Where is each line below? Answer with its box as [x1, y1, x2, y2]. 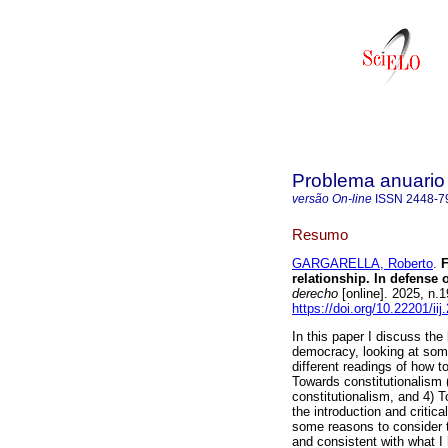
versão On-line [292, 192, 372, 206]
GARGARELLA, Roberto [292, 256, 433, 272]
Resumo [292, 225, 348, 243]
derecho [292, 286, 338, 302]
